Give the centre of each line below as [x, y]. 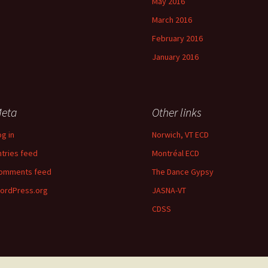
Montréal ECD [176, 153]
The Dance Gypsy [183, 172]
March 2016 [172, 20]
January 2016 [175, 57]
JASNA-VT [169, 190]
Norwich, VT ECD [180, 135]
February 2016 [177, 38]
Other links [177, 112]
